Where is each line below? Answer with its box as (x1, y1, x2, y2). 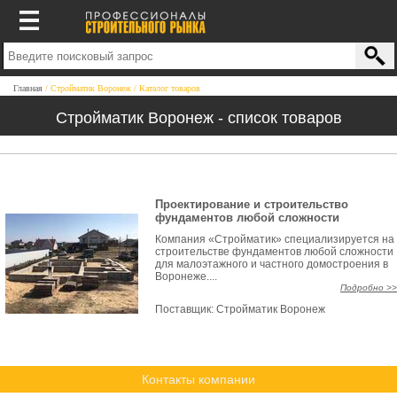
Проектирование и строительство (155, 198, 348, 211)
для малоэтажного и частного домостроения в (155, 258, 388, 270)
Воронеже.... (155, 270, 217, 283)
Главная (13, 83, 43, 93)
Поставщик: (155, 303, 216, 315)
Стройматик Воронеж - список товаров (55, 109, 342, 127)
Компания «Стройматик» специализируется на (155, 233, 394, 245)
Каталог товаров (139, 83, 200, 93)
